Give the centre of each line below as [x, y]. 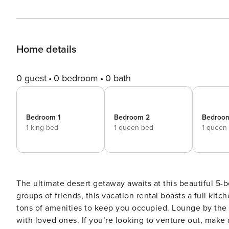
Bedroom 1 [43, 117]
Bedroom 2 [132, 117]
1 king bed [42, 128]
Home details [46, 50]
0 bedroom [76, 78]
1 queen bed [134, 128]
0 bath [118, 78]
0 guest [31, 78]
